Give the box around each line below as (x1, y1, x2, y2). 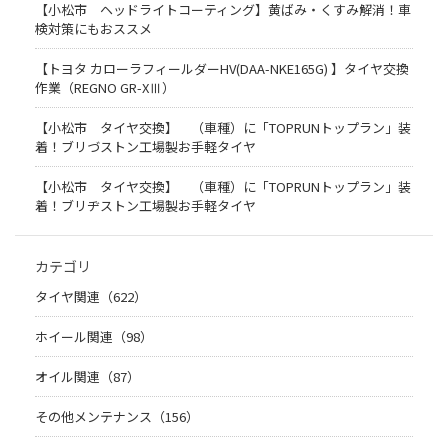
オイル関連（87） (35, 367, 140, 387)
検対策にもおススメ (35, 19, 152, 39)
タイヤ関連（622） (35, 287, 147, 307)
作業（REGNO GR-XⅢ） (35, 78, 175, 98)
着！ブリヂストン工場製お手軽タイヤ (35, 196, 256, 216)
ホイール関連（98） (35, 327, 153, 347)
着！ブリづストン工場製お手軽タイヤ (35, 137, 256, 157)
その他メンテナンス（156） (35, 407, 199, 427)
